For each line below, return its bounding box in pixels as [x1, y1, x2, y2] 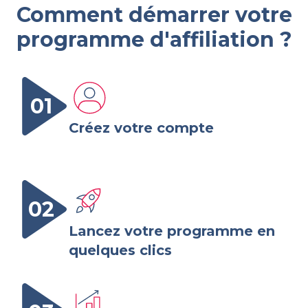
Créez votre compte [69, 120, 214, 137]
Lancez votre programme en [69, 223, 275, 240]
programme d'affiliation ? [16, 27, 292, 53]
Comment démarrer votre [16, 2, 292, 28]
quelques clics [69, 242, 172, 259]
